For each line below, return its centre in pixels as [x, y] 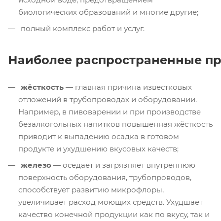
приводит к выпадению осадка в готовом [99, 137]
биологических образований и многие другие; [108, 12]
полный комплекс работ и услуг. [83, 29]
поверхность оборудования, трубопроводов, [105, 178]
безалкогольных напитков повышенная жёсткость [115, 124]
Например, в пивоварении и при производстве [110, 112]
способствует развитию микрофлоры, [91, 190]
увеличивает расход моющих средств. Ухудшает [110, 202]
